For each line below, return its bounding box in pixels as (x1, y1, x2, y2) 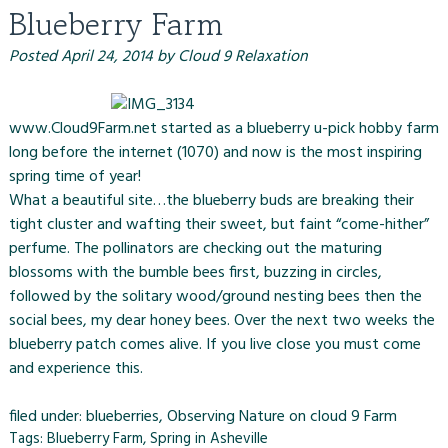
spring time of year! (8, 163, 141, 190)
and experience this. (8, 355, 143, 382)
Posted (8, 43, 61, 70)
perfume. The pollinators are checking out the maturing (8, 235, 382, 262)
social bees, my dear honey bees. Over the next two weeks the (8, 307, 435, 334)
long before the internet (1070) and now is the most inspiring (8, 139, 422, 166)
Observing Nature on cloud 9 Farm (166, 403, 397, 430)
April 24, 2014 (60, 43, 153, 70)
